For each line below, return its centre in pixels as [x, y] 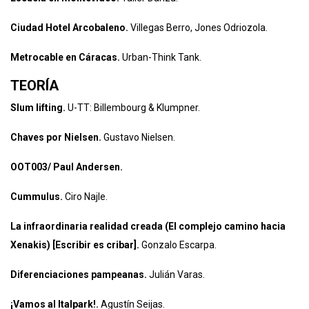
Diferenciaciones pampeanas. [80, 275]
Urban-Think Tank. [161, 57]
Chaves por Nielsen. [56, 137]
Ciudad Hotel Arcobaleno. [69, 28]
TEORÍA [34, 86]
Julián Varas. [177, 275]
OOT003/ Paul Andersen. [67, 167]
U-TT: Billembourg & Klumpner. [134, 108]
